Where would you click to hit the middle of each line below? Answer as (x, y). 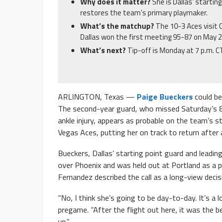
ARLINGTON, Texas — (97, 97)
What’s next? (104, 51)
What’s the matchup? (118, 26)
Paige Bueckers (165, 97)
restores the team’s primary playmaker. (144, 13)
